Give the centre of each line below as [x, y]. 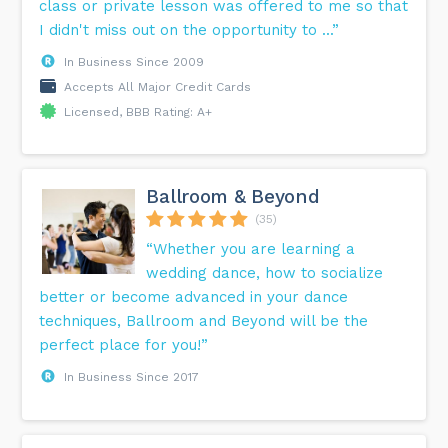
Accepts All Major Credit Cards [158, 87]
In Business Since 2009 [134, 62]
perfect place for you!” [124, 345]
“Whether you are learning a [251, 249]
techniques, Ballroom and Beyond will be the [204, 321]
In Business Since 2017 [132, 377]
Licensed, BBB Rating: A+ [138, 112]
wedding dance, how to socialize [265, 273]
